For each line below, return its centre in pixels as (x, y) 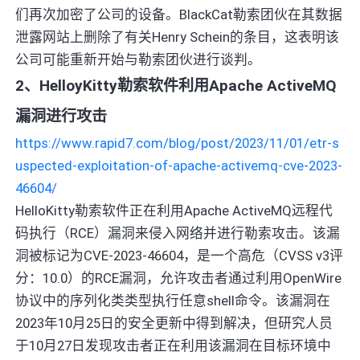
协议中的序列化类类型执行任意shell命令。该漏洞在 (173, 300)
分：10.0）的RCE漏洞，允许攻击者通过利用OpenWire (179, 278)
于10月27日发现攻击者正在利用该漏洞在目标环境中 (174, 345)
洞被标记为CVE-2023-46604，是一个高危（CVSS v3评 (180, 255)
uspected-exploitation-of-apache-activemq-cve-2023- (179, 165)
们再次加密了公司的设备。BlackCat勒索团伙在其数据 (179, 14)
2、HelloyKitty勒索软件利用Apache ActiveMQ (176, 85)
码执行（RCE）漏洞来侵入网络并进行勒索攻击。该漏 (178, 233)
